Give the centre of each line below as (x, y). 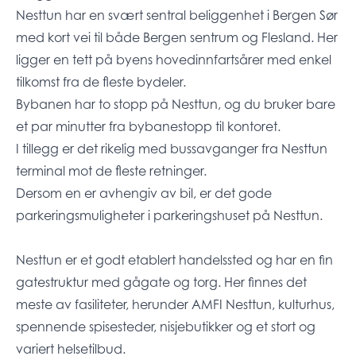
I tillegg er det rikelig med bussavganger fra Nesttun (172, 149)
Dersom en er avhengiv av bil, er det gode (144, 193)
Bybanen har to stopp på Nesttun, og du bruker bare (176, 104)
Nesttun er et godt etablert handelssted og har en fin (174, 260)
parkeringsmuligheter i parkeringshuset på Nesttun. (169, 216)
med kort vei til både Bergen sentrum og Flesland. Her (177, 38)
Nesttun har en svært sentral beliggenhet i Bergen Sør (177, 15)
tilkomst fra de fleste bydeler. (101, 82)
